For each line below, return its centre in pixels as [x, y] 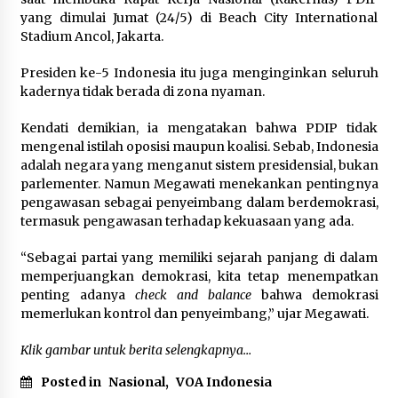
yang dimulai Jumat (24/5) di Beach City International [199, 17]
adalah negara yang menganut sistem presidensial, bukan [199, 165]
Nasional [136, 382]
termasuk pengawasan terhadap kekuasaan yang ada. [187, 221]
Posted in [72, 382]
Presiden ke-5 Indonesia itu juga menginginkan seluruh [199, 72]
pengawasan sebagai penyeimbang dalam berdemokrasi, [199, 202]
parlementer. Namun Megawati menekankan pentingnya [199, 183]
